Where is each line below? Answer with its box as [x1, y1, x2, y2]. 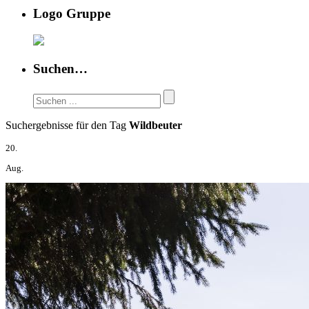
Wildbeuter [129, 119, 182, 131]
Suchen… [33, 61, 88, 76]
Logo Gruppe [33, 6, 110, 21]
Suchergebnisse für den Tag [6, 119, 129, 131]
